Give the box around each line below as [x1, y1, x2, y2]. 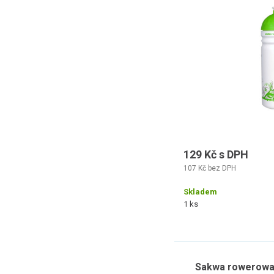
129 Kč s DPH [183, 148, 248, 161]
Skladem [183, 187, 217, 196]
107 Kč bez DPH [183, 164, 236, 172]
